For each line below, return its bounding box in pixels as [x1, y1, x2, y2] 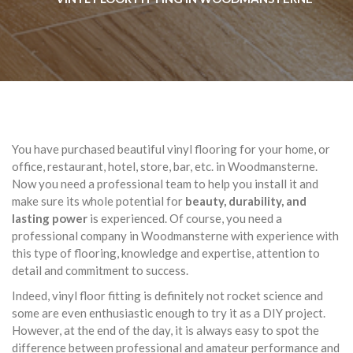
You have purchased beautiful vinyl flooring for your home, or [12, 142, 330, 156]
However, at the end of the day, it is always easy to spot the [12, 323, 319, 337]
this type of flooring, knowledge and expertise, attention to [12, 246, 320, 260]
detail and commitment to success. [12, 263, 188, 277]
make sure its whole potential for [12, 194, 185, 208]
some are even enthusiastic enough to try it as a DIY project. [12, 306, 325, 320]
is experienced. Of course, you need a [87, 211, 282, 225]
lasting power [12, 211, 87, 225]
